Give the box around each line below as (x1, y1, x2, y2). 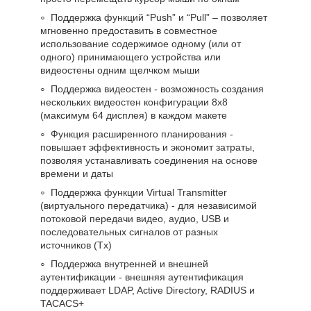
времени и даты (40, 167, 113, 179)
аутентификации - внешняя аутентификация (40, 271, 244, 283)
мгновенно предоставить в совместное (40, 24, 217, 36)
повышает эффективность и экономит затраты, (40, 141, 255, 153)
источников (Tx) (40, 239, 112, 251)
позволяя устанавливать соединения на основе (40, 154, 258, 166)
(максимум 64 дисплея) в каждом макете (40, 109, 227, 121)
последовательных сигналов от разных (40, 226, 218, 237)
